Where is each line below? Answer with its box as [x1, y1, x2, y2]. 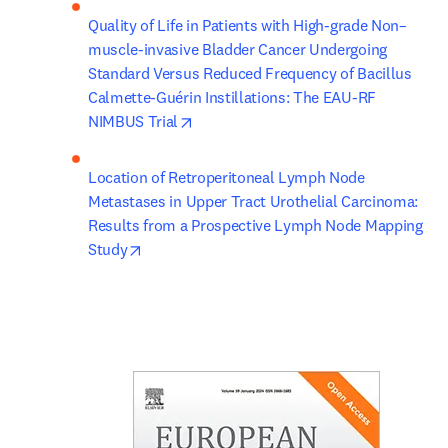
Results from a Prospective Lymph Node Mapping [88, 215, 423, 235]
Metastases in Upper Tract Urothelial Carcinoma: [88, 191, 418, 211]
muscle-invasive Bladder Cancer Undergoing [88, 39, 387, 59]
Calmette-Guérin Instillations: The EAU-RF [88, 87, 376, 107]
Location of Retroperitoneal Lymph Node [88, 167, 365, 187]
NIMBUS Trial [88, 111, 179, 131]
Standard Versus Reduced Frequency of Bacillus [88, 63, 412, 83]
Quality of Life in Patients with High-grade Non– [88, 15, 407, 35]
